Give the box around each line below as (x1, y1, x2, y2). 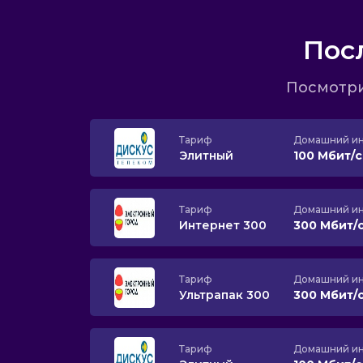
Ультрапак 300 (179, 287, 270, 302)
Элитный (179, 147, 233, 163)
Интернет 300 (179, 217, 267, 233)
